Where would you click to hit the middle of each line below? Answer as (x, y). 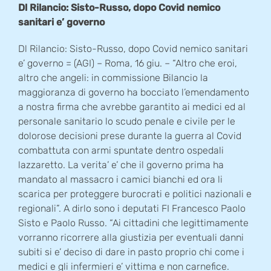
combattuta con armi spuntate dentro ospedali (121, 151)
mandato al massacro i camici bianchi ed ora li (120, 180)
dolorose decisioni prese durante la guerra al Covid (130, 136)
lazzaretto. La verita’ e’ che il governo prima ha (121, 165)
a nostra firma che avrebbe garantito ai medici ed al (132, 107)
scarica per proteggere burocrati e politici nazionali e (135, 194)
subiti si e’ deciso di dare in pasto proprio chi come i (131, 252)
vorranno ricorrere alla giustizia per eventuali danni (131, 238)
